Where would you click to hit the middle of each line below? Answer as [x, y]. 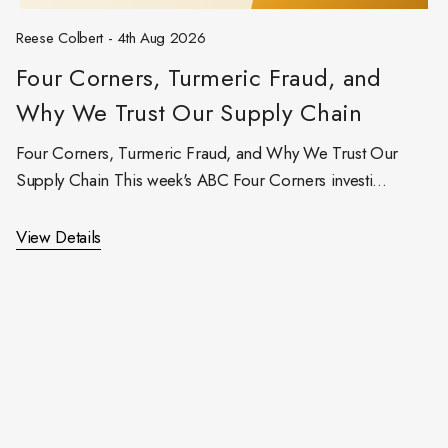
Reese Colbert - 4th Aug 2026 [111, 38]
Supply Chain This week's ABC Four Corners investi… [202, 180]
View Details [58, 237]
